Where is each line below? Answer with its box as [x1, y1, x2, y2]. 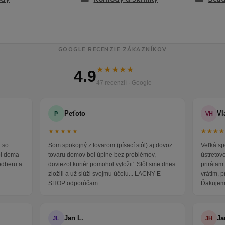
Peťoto [64, 109, 85, 118]
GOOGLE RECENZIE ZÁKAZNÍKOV [58, 46, 167, 54]
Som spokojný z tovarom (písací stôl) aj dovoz [48, 142, 172, 149]
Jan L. [64, 214, 83, 222]
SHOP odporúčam [48, 180, 98, 187]
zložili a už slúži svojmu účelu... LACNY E [48, 170, 161, 178]
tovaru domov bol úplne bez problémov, [48, 151, 156, 159]
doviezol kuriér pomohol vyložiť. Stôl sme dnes [48, 161, 175, 168]
